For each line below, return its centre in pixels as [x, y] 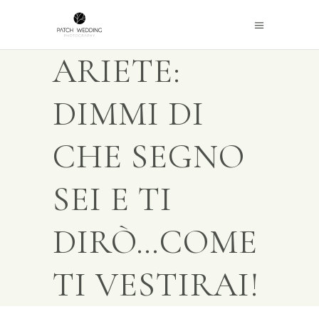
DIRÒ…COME [155, 242]
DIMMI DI [129, 114]
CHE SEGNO [149, 157]
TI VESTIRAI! [156, 285]
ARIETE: [117, 71]
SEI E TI [113, 199]
